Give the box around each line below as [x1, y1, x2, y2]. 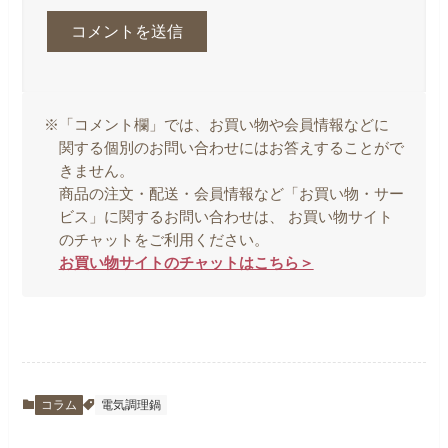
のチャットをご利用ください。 [58, 232, 269, 249]
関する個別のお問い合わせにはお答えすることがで [58, 140, 404, 157]
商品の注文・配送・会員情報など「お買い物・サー [58, 186, 404, 203]
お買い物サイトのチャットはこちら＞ [58, 255, 314, 272]
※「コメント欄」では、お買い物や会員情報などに [44, 117, 390, 134]
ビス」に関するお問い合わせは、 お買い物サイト [58, 209, 393, 226]
